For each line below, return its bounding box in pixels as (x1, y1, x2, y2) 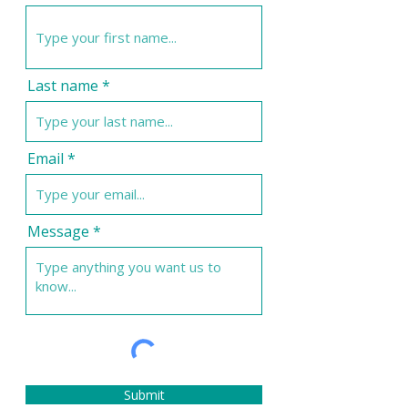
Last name (27, 76, 98, 96)
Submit (123, 386, 165, 403)
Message (27, 221, 89, 241)
